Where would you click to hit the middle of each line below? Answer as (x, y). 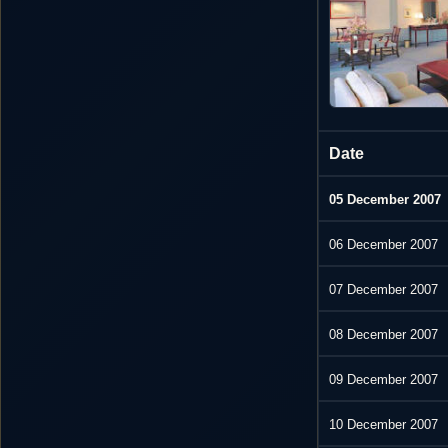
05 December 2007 (385, 200)
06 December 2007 (384, 245)
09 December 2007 (384, 380)
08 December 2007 (384, 335)
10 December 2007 (384, 425)
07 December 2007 (384, 290)
